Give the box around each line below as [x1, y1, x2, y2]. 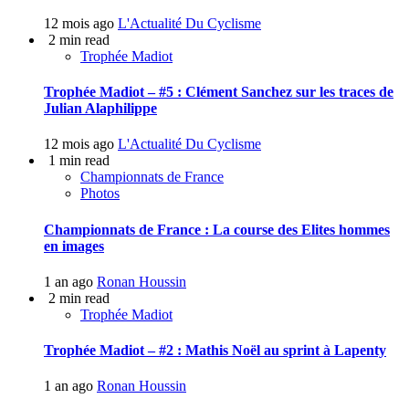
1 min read [48, 152, 110, 169]
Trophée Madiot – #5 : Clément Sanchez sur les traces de [44, 84, 393, 100]
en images [44, 237, 104, 254]
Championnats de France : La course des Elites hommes [44, 221, 390, 237]
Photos [80, 185, 120, 202]
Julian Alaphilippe [44, 100, 157, 117]
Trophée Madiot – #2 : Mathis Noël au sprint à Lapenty [44, 342, 386, 359]
